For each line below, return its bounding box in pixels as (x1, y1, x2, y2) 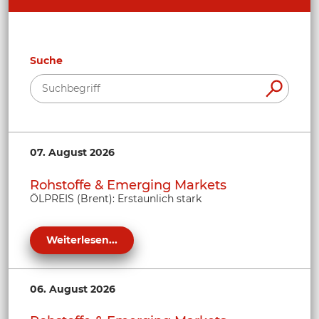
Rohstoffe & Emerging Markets (30, 177, 226, 193)
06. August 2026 (30, 282, 115, 296)
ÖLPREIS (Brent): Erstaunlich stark (30, 192, 202, 205)
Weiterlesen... (46, 233, 117, 246)
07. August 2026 (30, 145, 115, 159)
